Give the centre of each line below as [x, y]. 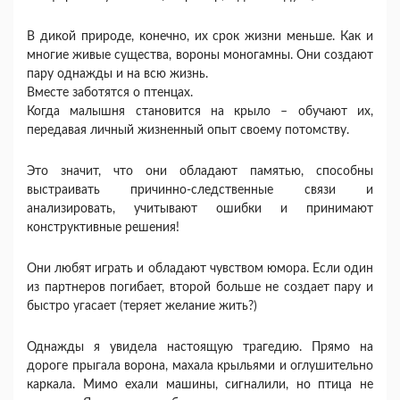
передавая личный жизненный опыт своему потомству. [188, 130]
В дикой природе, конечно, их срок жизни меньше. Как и [200, 37]
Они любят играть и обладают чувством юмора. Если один [200, 269]
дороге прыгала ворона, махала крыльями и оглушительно [200, 366]
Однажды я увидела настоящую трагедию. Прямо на [200, 347]
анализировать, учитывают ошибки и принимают [200, 209]
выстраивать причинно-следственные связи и [200, 190]
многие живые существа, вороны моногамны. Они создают [200, 55]
